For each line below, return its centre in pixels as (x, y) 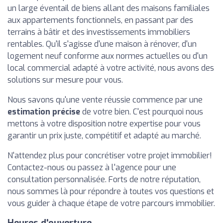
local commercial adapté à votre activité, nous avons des (111, 68)
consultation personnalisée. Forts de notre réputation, (104, 179)
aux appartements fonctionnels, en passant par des (100, 20)
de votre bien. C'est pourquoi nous (142, 112)
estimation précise (44, 112)
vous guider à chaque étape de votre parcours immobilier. (111, 203)
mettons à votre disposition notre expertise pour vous (104, 124)
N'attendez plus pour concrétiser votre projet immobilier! (110, 156)
